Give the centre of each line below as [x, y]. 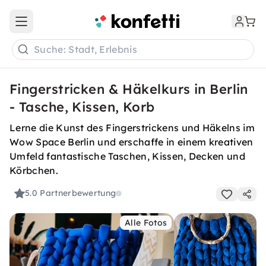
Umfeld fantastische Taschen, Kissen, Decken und [128, 156]
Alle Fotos [146, 223]
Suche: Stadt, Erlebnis [86, 50]
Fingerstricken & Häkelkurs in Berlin [129, 89]
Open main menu [56, 26]
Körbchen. [34, 170]
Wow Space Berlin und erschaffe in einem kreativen [132, 142]
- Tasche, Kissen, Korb [82, 107]
